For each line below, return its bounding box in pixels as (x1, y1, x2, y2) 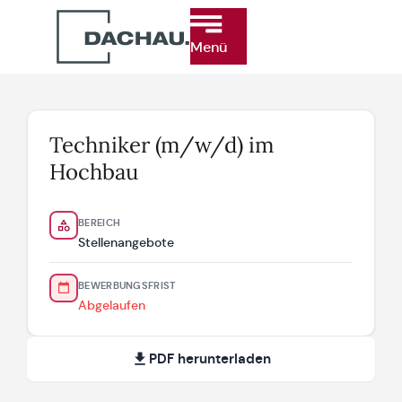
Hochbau (49, 157, 138, 186)
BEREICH (78, 215, 121, 229)
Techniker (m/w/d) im (49, 130, 274, 159)
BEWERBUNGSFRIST (78, 278, 177, 292)
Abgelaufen (78, 296, 145, 313)
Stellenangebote (78, 233, 174, 250)
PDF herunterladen (149, 349, 271, 367)
